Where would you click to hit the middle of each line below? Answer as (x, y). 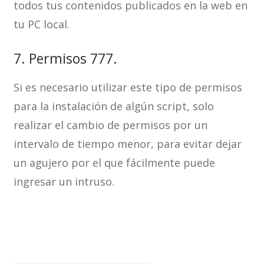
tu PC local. (41, 24)
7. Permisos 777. (65, 58)
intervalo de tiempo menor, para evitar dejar (127, 144)
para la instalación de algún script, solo (113, 106)
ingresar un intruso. (64, 181)
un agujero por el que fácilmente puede (114, 163)
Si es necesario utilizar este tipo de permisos (128, 87)
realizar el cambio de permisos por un (110, 125)
